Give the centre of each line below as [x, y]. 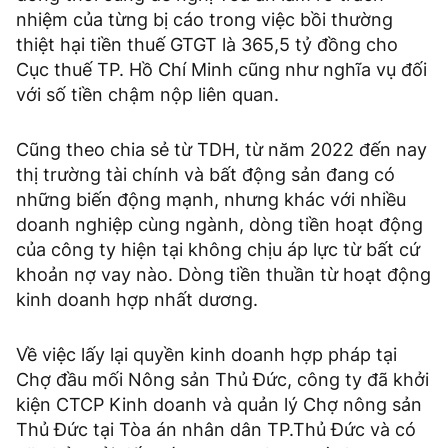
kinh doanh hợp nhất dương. [139, 299]
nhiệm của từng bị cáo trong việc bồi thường [204, 19]
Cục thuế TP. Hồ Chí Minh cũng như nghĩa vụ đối [221, 69]
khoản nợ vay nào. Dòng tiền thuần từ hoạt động [223, 274]
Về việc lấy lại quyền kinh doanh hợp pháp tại [206, 354]
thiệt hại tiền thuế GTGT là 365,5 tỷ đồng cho [207, 44]
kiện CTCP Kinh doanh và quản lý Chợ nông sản [219, 404]
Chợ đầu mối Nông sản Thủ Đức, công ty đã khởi [222, 379]
